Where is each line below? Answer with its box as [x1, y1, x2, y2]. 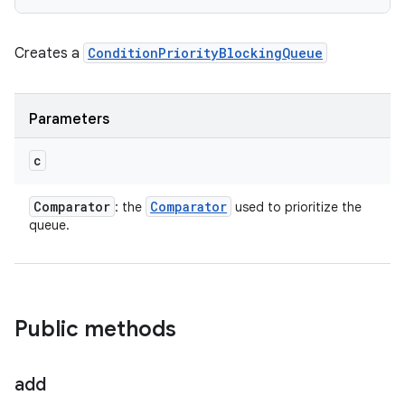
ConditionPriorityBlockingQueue [88, 44, 323, 61]
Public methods [14, 316, 176, 343]
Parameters [29, 110, 109, 128]
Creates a [14, 44, 83, 62]
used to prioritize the [231, 199, 362, 215]
